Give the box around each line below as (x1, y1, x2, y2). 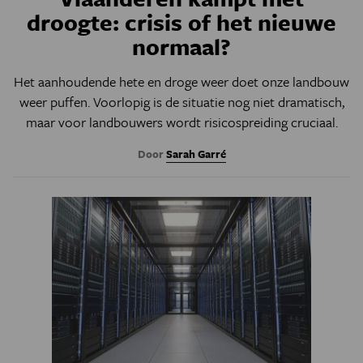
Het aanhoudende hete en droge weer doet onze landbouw (14, 71, 349, 92)
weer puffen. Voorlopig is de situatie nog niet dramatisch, (19, 92, 344, 112)
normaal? (132, 30, 231, 62)
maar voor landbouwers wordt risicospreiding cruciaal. (25, 112, 338, 132)
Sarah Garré (165, 146, 226, 162)
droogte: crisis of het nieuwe (27, 6, 336, 38)
